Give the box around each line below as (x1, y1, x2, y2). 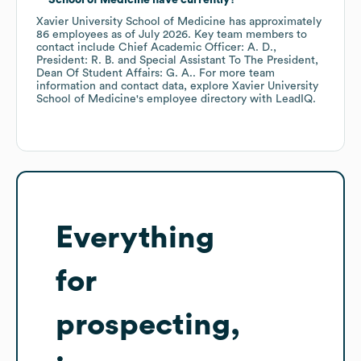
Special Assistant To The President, (139, 55, 318, 67)
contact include (36, 42, 118, 54)
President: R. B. (36, 55, 114, 67)
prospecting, (56, 309, 240, 341)
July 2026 (139, 29, 188, 41)
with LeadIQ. (247, 93, 316, 106)
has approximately (226, 16, 322, 28)
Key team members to (191, 29, 307, 41)
